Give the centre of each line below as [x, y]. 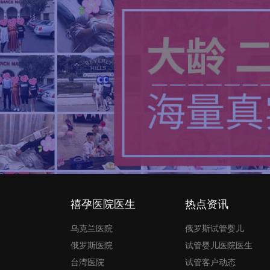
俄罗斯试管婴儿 [215, 228]
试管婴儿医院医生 [219, 245]
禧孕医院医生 [103, 204]
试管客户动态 [210, 262]
